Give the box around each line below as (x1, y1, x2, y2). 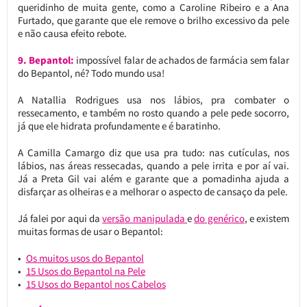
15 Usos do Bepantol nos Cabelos (25, 277, 166, 291)
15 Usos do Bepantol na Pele (25, 264, 145, 278)
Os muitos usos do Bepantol (25, 251, 144, 265)
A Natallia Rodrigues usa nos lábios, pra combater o (17, 93, 290, 106)
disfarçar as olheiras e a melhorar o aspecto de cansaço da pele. (17, 184, 288, 198)
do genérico (194, 211, 245, 225)
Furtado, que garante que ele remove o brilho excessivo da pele (17, 13, 290, 27)
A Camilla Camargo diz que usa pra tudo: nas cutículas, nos (17, 145, 290, 159)
